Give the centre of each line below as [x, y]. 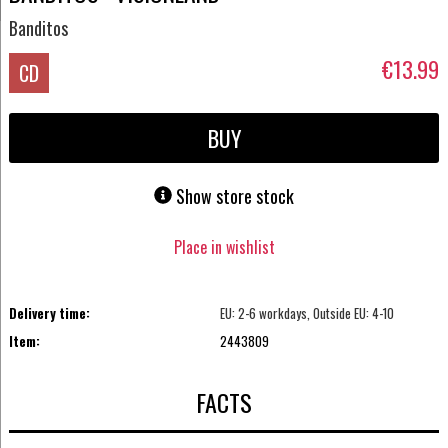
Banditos [38, 27]
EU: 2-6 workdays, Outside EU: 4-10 [307, 312]
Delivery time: [49, 312]
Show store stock [235, 196]
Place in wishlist [224, 246]
